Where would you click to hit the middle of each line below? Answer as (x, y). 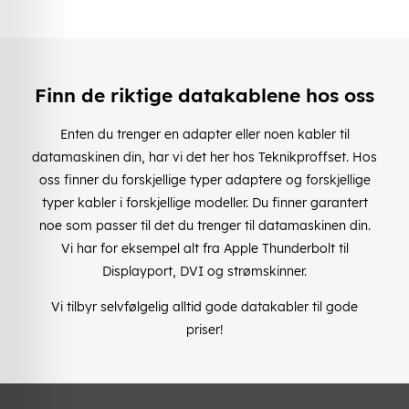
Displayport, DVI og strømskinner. (204, 271)
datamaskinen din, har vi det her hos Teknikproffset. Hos (204, 157)
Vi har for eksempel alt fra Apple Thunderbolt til (204, 248)
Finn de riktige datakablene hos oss (204, 95)
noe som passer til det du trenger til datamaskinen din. (204, 225)
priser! (204, 329)
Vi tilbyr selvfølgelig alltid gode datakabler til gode (204, 306)
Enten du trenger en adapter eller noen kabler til (204, 134)
